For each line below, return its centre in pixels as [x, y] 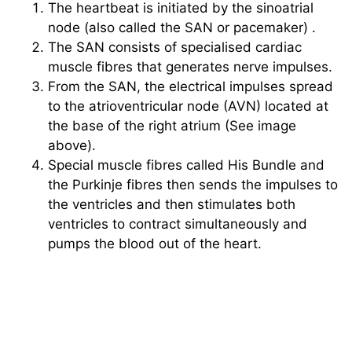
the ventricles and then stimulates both [172, 204]
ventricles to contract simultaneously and [178, 224]
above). [72, 145]
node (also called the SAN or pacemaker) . [182, 27]
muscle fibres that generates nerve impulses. [190, 67]
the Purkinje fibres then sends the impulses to [193, 185]
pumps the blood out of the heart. [155, 244]
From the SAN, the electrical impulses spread [191, 86]
